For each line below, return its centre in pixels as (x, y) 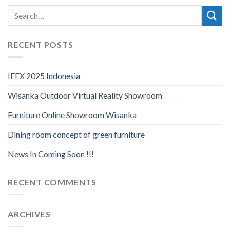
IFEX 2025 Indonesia (44, 75)
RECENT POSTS (41, 45)
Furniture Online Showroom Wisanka (72, 114)
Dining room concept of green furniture (76, 134)
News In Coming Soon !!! (51, 154)
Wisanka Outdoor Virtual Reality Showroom (85, 95)
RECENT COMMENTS (52, 182)
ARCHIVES (29, 214)
